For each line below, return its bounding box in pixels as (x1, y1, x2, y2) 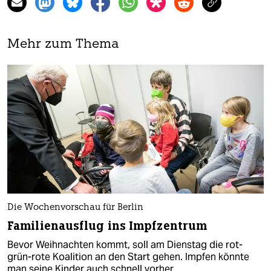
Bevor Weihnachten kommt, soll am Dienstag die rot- (7, 238, 243, 251)
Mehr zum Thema (7, 38, 119, 51)
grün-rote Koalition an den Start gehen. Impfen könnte (7, 250, 249, 263)
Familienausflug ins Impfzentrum (7, 218, 207, 233)
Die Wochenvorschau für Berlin (7, 203, 143, 212)
